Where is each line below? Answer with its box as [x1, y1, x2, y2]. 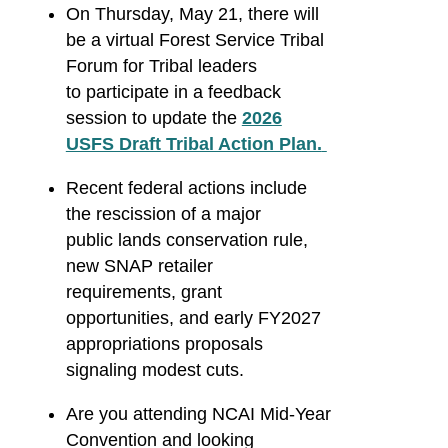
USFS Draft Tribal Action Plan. [65, 134, 322, 155]
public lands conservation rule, [65, 230, 308, 251]
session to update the [65, 108, 242, 129]
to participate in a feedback [65, 82, 281, 103]
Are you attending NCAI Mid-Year [65, 404, 331, 425]
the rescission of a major [65, 204, 261, 225]
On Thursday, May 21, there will [65, 4, 319, 25]
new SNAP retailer [65, 256, 213, 277]
